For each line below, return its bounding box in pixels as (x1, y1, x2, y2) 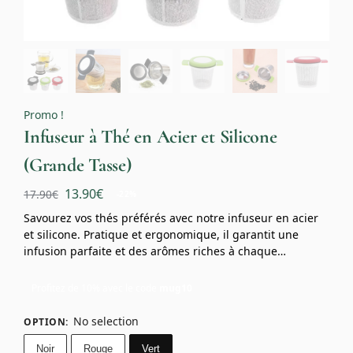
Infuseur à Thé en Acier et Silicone (24, 125, 277, 149)
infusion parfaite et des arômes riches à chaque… (24, 243, 286, 258)
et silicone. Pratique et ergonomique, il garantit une (24, 226, 299, 242)
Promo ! (24, 107, 64, 123)
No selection (73, 313, 139, 329)
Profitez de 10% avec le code (32, 281, 159, 295)
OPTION (24, 314, 65, 329)
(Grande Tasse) (24, 154, 132, 177)
